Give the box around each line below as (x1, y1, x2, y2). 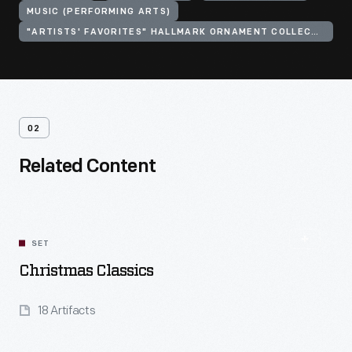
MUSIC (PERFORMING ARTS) (27, 8, 171, 16)
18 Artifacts (38, 303, 96, 318)
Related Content (19, 158, 156, 177)
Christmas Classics (19, 263, 153, 279)
